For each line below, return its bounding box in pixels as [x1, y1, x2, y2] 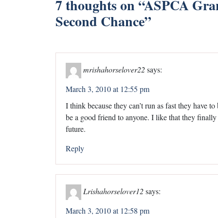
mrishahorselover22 [83, 64, 145, 74]
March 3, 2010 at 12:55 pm [66, 83, 149, 94]
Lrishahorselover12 [83, 185, 144, 196]
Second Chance [55, 11, 145, 31]
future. [66, 123, 86, 134]
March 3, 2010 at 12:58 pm [66, 205, 149, 216]
